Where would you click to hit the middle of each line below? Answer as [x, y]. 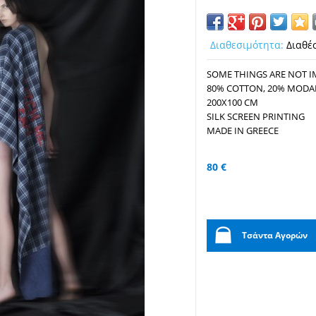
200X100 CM [232, 102]
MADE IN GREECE [243, 130]
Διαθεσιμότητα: [247, 45]
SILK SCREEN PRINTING [256, 116]
